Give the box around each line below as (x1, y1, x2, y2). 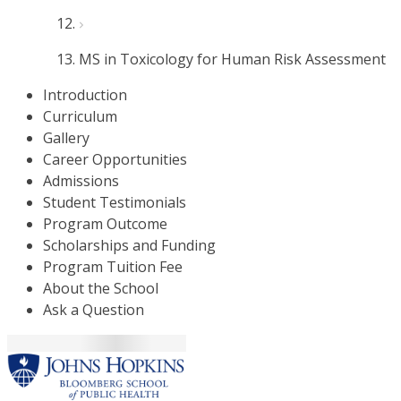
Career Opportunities (43, 149, 187, 169)
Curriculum (43, 107, 117, 126)
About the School (43, 278, 158, 298)
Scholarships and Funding (43, 235, 216, 255)
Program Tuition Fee (43, 257, 183, 277)
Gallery (43, 128, 90, 148)
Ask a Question (43, 300, 144, 320)
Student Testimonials (43, 192, 186, 212)
